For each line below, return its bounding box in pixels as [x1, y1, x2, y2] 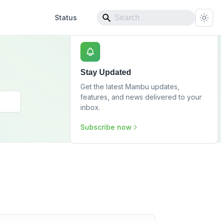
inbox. [80, 103, 100, 111]
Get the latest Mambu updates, [80, 82, 180, 91]
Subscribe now [80, 123, 132, 131]
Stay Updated [80, 68, 131, 76]
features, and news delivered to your [80, 93, 202, 101]
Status [55, 13, 77, 22]
